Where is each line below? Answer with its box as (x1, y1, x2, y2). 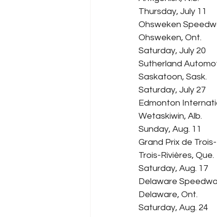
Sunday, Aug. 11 (139, 124, 201, 134)
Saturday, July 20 (139, 46, 206, 56)
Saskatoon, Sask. (139, 72, 207, 82)
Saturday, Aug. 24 (139, 203, 208, 213)
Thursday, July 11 (139, 7, 207, 16)
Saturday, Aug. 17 (139, 164, 208, 173)
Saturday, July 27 (139, 85, 206, 95)
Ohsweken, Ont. (139, 33, 201, 43)
